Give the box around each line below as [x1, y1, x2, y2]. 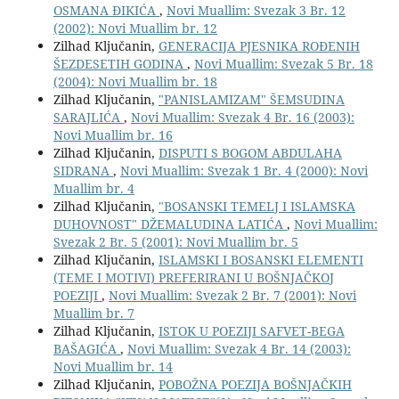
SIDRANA [53, 162, 113, 180]
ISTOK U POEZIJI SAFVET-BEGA [158, 322, 345, 340]
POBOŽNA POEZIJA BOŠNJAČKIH [158, 376, 352, 394]
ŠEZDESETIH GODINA [53, 55, 187, 73]
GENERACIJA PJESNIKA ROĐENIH [158, 37, 360, 55]
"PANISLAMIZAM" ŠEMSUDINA [158, 91, 345, 109]
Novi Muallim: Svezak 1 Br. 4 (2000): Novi [119, 162, 368, 180]
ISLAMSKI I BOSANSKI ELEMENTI [158, 251, 363, 269]
